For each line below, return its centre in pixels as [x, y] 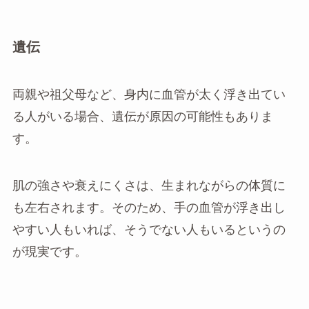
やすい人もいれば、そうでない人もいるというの [149, 229]
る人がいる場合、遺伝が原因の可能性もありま [142, 117]
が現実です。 [49, 251]
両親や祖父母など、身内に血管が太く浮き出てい [149, 95]
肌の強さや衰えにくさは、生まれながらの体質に [149, 185]
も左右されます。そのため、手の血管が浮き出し [149, 207]
